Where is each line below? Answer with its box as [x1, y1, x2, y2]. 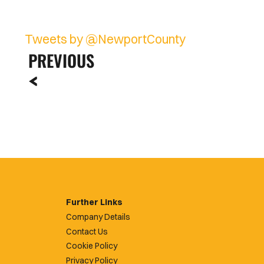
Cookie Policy [66, 240, 117, 252]
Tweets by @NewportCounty [25, 31, 186, 47]
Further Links [66, 197, 123, 207]
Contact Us [66, 226, 108, 237]
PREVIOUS [28, 48, 94, 72]
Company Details [66, 211, 130, 222]
